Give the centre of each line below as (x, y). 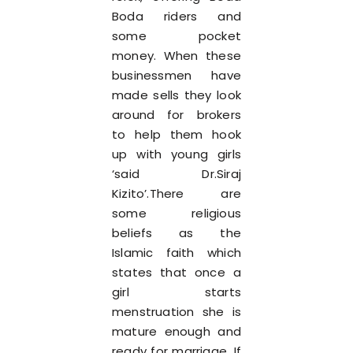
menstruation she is (176, 312)
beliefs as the (176, 233)
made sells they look (176, 95)
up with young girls (176, 154)
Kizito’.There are (176, 193)
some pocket (176, 36)
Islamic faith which (176, 253)
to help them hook (176, 134)
